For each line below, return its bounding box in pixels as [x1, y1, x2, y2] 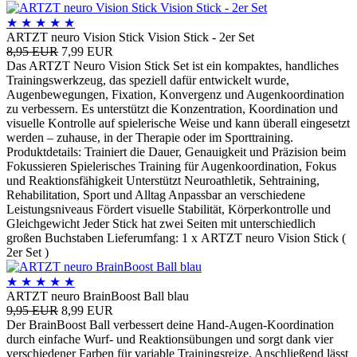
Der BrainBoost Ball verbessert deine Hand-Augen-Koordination [6, 317, 334, 331]
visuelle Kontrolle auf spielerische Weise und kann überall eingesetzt [6, 116, 350, 130]
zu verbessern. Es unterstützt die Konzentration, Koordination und [6, 101, 338, 116]
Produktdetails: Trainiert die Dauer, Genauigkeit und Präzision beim [6, 144, 346, 159]
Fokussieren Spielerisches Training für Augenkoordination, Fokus [6, 159, 336, 173]
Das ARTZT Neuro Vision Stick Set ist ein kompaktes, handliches [6, 58, 339, 73]
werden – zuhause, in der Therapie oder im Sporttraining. [6, 130, 293, 144]
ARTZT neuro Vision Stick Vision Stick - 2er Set [6, 29, 254, 44]
